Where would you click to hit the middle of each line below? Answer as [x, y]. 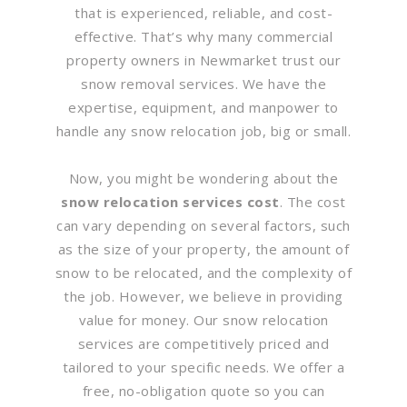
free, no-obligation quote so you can [203, 391]
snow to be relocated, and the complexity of [203, 273]
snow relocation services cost [170, 202]
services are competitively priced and [203, 343]
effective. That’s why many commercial [203, 36]
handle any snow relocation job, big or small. [203, 131]
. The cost [313, 202]
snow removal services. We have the [203, 84]
